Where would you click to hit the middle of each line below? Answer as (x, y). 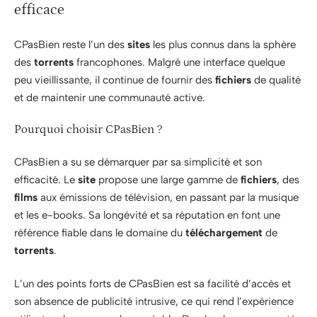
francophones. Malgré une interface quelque (179, 62)
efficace (39, 10)
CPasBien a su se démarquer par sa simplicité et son (138, 162)
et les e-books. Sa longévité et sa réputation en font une (147, 215)
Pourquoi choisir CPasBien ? (88, 130)
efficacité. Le (46, 179)
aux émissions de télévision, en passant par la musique (168, 197)
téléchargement (224, 232)
